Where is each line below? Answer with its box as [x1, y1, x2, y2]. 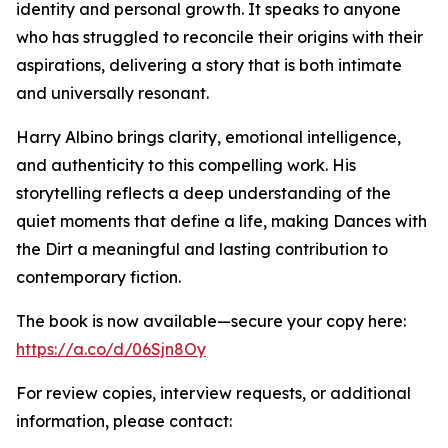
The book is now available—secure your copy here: [16, 311, 406, 332]
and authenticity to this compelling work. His [16, 155, 356, 176]
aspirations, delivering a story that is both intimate [16, 55, 402, 76]
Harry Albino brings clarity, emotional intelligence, [16, 127, 401, 148]
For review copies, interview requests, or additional [16, 383, 411, 404]
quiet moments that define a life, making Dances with [16, 211, 427, 232]
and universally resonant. [16, 83, 209, 104]
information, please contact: [16, 411, 232, 432]
